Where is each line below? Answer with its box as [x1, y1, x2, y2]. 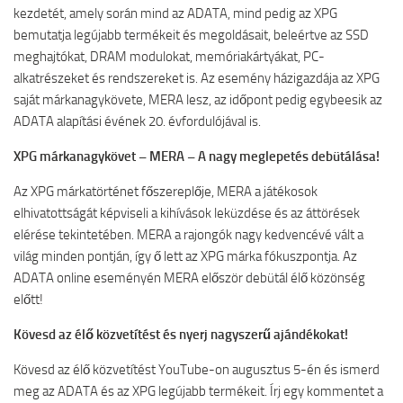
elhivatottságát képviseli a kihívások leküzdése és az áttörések [13, 205, 360, 221]
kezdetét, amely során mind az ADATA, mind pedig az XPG [13, 5, 337, 22]
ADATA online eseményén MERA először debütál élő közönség [13, 270, 365, 286]
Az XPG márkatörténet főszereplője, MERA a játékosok [13, 184, 318, 200]
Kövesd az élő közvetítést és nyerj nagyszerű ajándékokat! [13, 327, 348, 343]
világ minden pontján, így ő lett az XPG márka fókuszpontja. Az [13, 248, 357, 264]
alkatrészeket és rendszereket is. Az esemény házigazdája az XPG [13, 70, 380, 86]
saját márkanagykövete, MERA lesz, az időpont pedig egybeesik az [13, 92, 382, 108]
